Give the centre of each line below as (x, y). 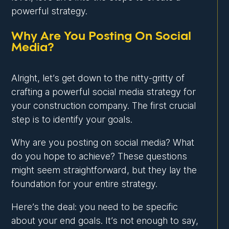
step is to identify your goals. (72, 120)
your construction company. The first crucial (104, 106)
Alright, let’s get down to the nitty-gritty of (98, 78)
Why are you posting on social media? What (103, 143)
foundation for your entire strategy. (85, 184)
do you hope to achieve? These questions (99, 156)
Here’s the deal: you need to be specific (95, 207)
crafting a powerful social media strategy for (104, 92)
